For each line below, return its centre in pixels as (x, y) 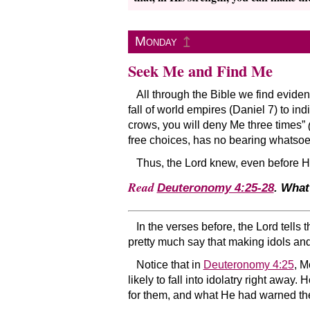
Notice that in (170, 265)
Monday (156, 41)
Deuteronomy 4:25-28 (215, 188)
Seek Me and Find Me (200, 71)
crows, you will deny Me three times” (218, 125)
